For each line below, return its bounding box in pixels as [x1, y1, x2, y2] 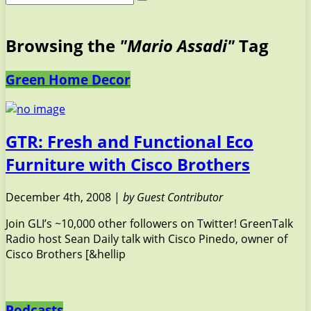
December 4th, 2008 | [6, 190, 123, 205]
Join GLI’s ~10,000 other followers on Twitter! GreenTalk [6, 216, 293, 232]
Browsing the [6, 33, 119, 57]
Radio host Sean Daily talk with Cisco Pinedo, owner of [6, 231, 287, 247]
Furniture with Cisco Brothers [6, 153, 250, 176]
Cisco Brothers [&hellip [6, 246, 126, 262]
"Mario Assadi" [119, 33, 235, 57]
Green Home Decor [6, 70, 131, 88]
